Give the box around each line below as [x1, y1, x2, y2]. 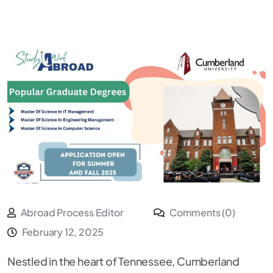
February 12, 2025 [21, 225, 104, 239]
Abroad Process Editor [20, 206, 124, 219]
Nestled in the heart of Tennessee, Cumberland [7, 254, 239, 269]
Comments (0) [168, 206, 235, 219]
